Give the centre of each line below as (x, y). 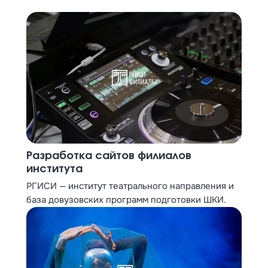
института (54, 169)
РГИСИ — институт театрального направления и (130, 186)
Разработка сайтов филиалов (109, 156)
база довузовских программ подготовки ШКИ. (126, 200)
